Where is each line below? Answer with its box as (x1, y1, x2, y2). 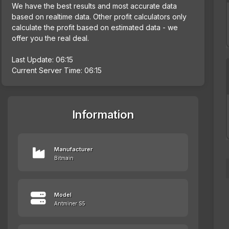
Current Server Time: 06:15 (12, 66, 102, 75)
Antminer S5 (54, 200, 85, 207)
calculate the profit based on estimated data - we (12, 23, 178, 32)
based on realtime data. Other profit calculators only (12, 12, 187, 21)
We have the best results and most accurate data (12, 2, 177, 11)
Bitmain (54, 155, 74, 162)
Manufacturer (54, 146, 93, 153)
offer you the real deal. (12, 34, 89, 43)
